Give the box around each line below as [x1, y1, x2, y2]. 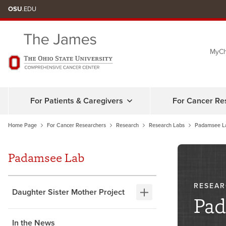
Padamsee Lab [8, 149, 84, 166]
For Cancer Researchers [47, 122, 106, 129]
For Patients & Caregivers [30, 96, 124, 106]
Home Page [8, 122, 37, 129]
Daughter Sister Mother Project [12, 187, 125, 198]
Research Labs [149, 122, 185, 129]
